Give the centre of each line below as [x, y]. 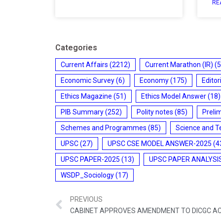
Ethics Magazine [86, 96]
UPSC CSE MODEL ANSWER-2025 [160, 143]
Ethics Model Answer [174, 96]
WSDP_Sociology [87, 175]
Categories [76, 47]
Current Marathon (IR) [179, 64]
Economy [154, 80]
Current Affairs [84, 64]
